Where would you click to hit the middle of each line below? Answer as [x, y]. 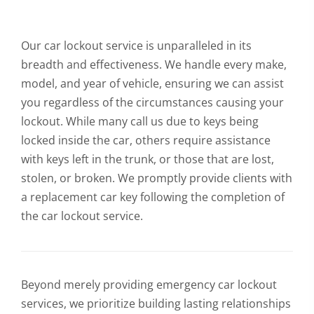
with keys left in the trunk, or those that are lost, [148, 159]
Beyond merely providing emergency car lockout [149, 284]
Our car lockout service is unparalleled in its [136, 45]
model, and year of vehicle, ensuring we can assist [152, 83]
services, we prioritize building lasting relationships [156, 303]
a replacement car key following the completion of [153, 197]
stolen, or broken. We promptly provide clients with [157, 178]
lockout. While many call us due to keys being [140, 121]
